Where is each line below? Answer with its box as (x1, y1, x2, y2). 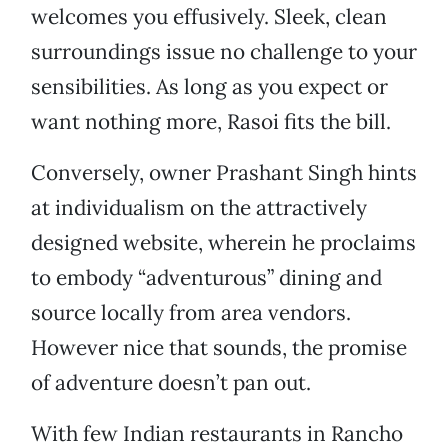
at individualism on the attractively (31, 194, 367, 222)
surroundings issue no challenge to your (31, 38, 417, 66)
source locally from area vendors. (31, 299, 351, 327)
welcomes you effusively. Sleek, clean (31, 3, 387, 31)
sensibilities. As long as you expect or (31, 73, 388, 101)
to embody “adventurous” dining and (31, 264, 382, 292)
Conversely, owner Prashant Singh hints (31, 159, 417, 187)
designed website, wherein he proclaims (31, 229, 416, 257)
